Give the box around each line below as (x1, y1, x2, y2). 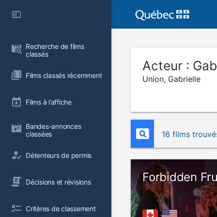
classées (26, 130, 52, 138)
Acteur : (142, 58, 193, 73)
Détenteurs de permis (26, 151, 92, 159)
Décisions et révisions (26, 177, 91, 186)
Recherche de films (26, 42, 86, 50)
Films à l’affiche (26, 97, 72, 106)
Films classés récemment (26, 71, 102, 79)
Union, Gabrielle (142, 74, 201, 84)
